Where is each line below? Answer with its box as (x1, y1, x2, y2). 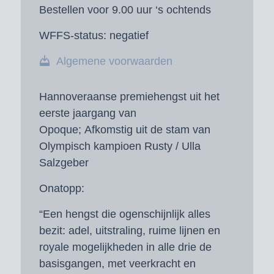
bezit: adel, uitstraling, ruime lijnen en (39, 224, 220, 237)
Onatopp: (39, 182, 84, 195)
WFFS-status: (39, 29, 106, 42)
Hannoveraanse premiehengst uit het (39, 90, 220, 103)
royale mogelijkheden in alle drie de (39, 241, 212, 254)
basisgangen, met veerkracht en (39, 257, 196, 270)
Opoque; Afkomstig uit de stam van (39, 123, 210, 136)
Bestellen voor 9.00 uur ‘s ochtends (39, 3, 211, 16)
